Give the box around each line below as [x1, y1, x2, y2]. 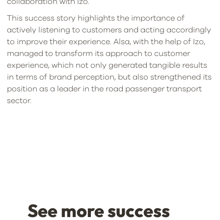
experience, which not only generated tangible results [7, 61, 207, 69]
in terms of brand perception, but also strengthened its [7, 73, 212, 81]
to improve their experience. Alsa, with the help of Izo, [7, 38, 205, 46]
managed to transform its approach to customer [7, 50, 190, 57]
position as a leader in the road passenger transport [7, 85, 202, 93]
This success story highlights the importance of [7, 14, 185, 22]
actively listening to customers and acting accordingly [7, 26, 211, 34]
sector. [7, 97, 31, 105]
